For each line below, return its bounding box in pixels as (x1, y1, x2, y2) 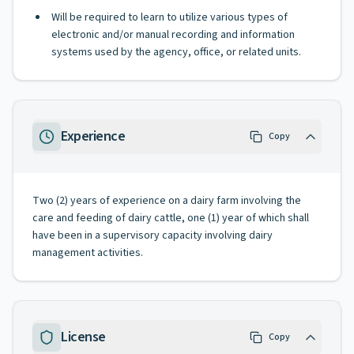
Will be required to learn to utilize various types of (51, 9, 288, 25)
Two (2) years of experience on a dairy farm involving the (32, 193, 301, 209)
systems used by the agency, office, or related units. (51, 44, 301, 60)
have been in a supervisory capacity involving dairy (32, 228, 273, 243)
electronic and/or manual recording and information (51, 27, 295, 43)
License (61, 327, 106, 347)
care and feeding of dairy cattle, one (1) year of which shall (32, 210, 309, 226)
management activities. (32, 245, 143, 261)
